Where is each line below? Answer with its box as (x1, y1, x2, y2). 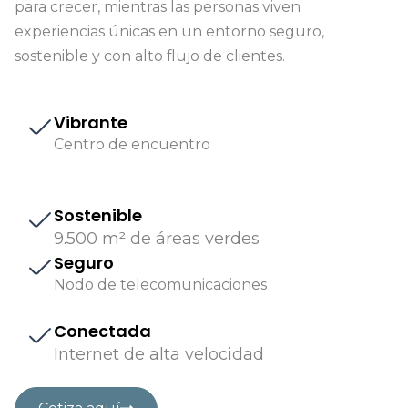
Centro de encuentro (54, 136, 210, 154)
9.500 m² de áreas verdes (54, 229, 260, 250)
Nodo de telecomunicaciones (54, 276, 267, 294)
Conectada (54, 320, 151, 343)
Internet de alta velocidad (54, 344, 264, 365)
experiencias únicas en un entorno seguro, (15, 23, 324, 41)
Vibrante (54, 111, 127, 135)
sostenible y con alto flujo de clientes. (15, 47, 285, 66)
